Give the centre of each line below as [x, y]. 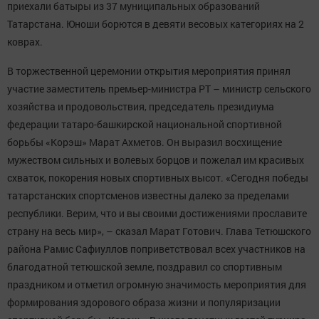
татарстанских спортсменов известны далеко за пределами [148, 195]
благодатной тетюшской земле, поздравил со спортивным [145, 267]
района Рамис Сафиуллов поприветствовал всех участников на [156, 249]
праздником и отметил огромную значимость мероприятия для [157, 284]
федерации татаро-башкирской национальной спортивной [145, 124]
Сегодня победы [270, 178]
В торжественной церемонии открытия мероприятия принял [149, 71]
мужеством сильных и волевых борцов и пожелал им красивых [156, 160]
